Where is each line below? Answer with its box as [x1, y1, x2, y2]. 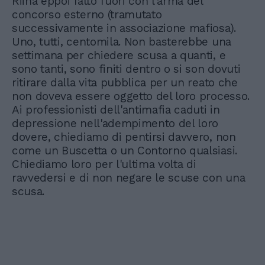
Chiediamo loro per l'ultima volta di [12, 157, 196, 171]
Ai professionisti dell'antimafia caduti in [12, 103, 220, 117]
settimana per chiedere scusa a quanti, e [12, 49, 226, 62]
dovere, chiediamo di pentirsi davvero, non [12, 130, 236, 144]
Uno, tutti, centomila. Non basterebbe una [12, 35, 231, 49]
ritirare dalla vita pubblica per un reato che [12, 76, 238, 89]
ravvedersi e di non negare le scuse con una [12, 171, 245, 185]
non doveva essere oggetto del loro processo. [12, 89, 250, 103]
